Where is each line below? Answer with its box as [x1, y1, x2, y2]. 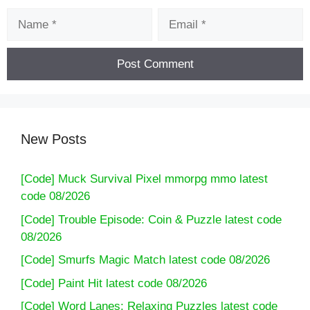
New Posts [21, 131, 86, 147]
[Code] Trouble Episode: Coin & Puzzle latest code [21, 212, 282, 226]
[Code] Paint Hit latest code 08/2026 [21, 276, 207, 290]
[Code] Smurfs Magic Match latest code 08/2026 [21, 253, 270, 267]
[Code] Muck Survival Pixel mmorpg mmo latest [21, 172, 268, 186]
